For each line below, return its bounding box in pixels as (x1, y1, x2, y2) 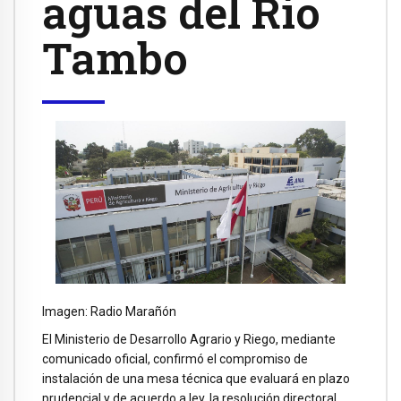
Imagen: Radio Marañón (42, 304, 176, 320)
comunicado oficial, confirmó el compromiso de (42, 351, 308, 366)
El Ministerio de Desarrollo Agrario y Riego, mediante (42, 331, 336, 346)
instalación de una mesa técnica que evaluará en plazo (42, 371, 350, 386)
